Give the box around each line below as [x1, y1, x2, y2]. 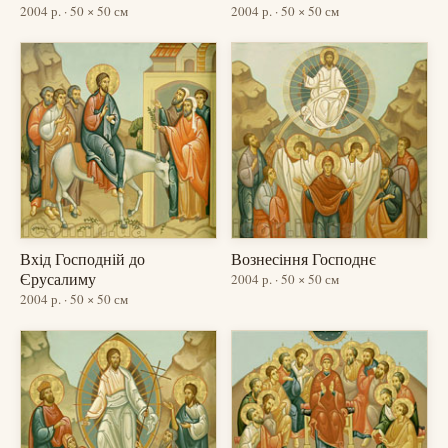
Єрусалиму [20, 268, 96, 290]
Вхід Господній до [20, 248, 145, 270]
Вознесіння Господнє [231, 248, 376, 270]
